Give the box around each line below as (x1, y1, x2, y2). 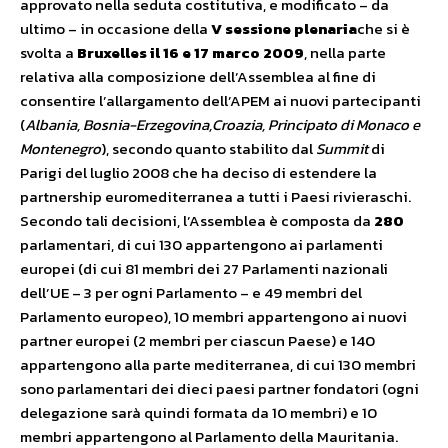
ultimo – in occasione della (20, 17, 211, 40)
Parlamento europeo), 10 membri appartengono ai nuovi (20, 305, 407, 328)
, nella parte (304, 41, 386, 64)
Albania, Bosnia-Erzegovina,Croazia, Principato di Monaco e (25, 113, 420, 136)
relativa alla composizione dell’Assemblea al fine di (20, 65, 376, 88)
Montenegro (20, 137, 101, 160)
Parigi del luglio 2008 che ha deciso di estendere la (20, 161, 377, 184)
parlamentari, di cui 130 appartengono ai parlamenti (20, 233, 383, 256)
